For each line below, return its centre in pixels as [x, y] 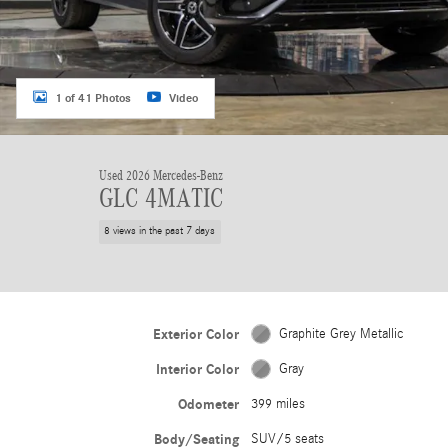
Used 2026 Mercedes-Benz [161, 175]
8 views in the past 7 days [160, 231]
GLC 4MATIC [161, 198]
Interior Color [197, 369]
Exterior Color [195, 334]
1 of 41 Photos [93, 97]
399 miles [277, 403]
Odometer [208, 404]
